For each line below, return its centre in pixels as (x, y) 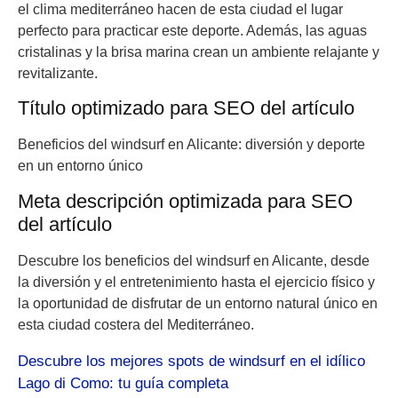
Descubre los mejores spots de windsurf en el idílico (191, 361)
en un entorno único (80, 166)
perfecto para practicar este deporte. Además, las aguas (192, 30)
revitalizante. (58, 73)
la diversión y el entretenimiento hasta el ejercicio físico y (196, 282)
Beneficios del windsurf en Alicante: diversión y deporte (191, 145)
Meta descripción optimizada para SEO (185, 201)
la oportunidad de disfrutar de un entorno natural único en (198, 303)
